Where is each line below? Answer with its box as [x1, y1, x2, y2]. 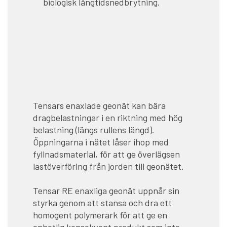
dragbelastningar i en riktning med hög [33, 111, 182, 123]
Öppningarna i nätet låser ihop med [33, 136, 169, 147]
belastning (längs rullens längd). [33, 124, 155, 135]
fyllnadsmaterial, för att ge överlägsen [33, 148, 180, 160]
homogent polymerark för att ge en [33, 209, 167, 220]
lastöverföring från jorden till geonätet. [33, 160, 184, 172]
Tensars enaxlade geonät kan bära [33, 99, 166, 111]
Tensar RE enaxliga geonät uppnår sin [33, 184, 179, 196]
